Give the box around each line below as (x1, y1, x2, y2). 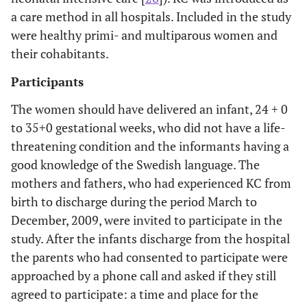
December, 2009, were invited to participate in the (11, 211, 282, 228)
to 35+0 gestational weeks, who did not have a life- (11, 119, 286, 136)
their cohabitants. (11, 45, 109, 62)
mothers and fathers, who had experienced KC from (11, 174, 291, 191)
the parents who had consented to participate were (11, 248, 288, 265)
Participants (11, 73, 84, 90)
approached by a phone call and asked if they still (11, 267, 276, 284)
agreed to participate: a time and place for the (11, 285, 258, 302)
